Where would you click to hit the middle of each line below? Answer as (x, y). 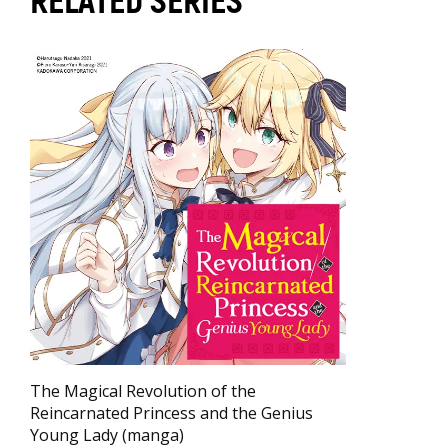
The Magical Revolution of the (143, 390)
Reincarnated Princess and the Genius (171, 412)
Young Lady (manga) (107, 434)
